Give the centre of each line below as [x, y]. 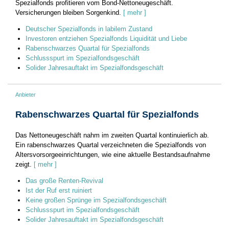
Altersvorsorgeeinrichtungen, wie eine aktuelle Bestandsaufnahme [113, 154]
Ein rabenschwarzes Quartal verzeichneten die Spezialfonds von [111, 145]
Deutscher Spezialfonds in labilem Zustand [89, 29]
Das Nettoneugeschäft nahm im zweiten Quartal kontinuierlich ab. [112, 135]
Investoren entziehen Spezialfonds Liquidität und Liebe [106, 38]
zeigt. [24, 164]
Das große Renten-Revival [64, 180]
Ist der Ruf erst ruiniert [59, 190]
